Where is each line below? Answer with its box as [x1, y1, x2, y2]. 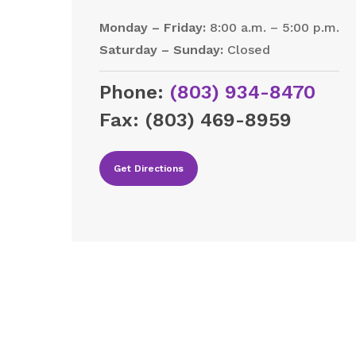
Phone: [99, 80, 164, 103]
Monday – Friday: [99, 19, 207, 35]
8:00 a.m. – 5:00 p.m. [206, 19, 340, 35]
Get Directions [114, 162, 184, 174]
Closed [223, 41, 271, 57]
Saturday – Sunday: [99, 41, 224, 57]
